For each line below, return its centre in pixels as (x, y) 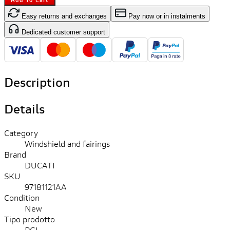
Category (21, 133)
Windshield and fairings (67, 144)
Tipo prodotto (30, 219)
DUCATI (40, 165)
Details (24, 109)
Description (37, 82)
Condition (22, 198)
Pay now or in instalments (166, 16)
